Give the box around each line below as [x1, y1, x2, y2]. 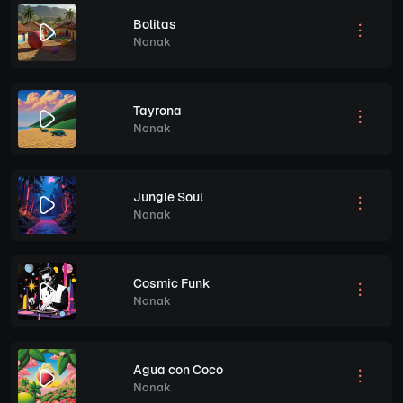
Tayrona [133, 102, 182, 119]
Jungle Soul [133, 188, 203, 205]
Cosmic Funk [133, 274, 210, 291]
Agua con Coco [133, 361, 223, 378]
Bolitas [133, 15, 176, 32]
